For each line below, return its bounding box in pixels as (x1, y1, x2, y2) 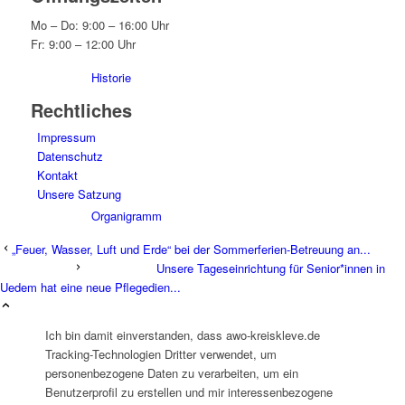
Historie (90, 69, 131, 86)
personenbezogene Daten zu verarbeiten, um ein (45, 364, 298, 382)
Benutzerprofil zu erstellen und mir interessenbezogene (45, 383, 333, 401)
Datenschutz (36, 147, 103, 165)
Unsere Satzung (36, 185, 121, 203)
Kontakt (36, 166, 78, 184)
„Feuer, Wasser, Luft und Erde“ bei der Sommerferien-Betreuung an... (12, 240, 371, 259)
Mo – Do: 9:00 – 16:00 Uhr (30, 16, 169, 34)
